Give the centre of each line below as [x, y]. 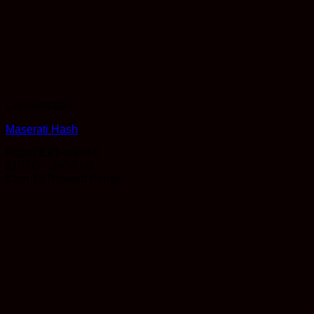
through [111, 203]
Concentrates [39, 106]
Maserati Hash [42, 130]
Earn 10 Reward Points [63, 179]
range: [108, 178]
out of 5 [80, 153]
